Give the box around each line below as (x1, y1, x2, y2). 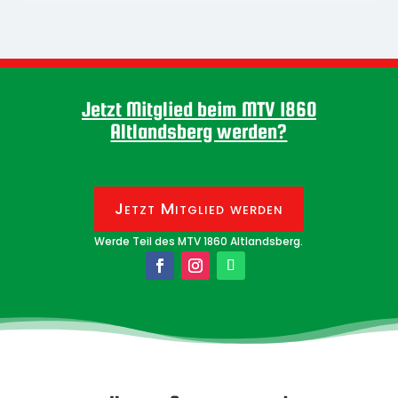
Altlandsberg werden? (110, 118, 288, 143)
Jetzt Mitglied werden (114, 197, 283, 220)
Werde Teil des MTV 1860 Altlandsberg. (94, 234, 304, 250)
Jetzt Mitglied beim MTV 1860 (81, 96, 316, 121)
